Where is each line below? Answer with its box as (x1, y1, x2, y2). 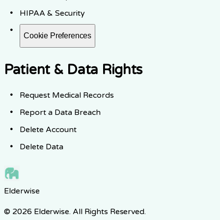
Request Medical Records (20, 90, 114, 100)
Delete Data (20, 141, 63, 152)
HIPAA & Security (20, 8, 85, 18)
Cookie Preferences (24, 31, 92, 40)
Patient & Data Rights (4, 61, 143, 78)
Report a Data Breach (20, 107, 101, 117)
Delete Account (20, 124, 77, 135)
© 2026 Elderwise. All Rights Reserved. (4, 206, 146, 217)
